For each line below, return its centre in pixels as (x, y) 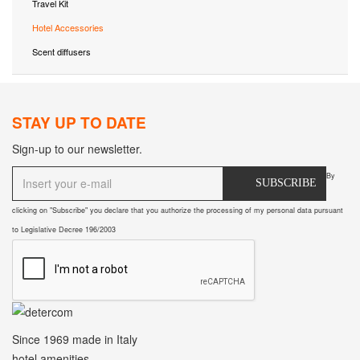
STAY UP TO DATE (79, 122)
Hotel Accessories (68, 28)
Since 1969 (42, 339)
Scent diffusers (61, 52)
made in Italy (105, 339)
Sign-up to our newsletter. (77, 148)
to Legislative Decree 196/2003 (64, 229)
